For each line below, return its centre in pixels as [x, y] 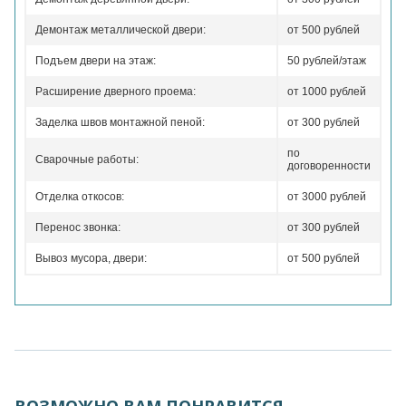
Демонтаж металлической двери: [121, 30]
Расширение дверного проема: [116, 92]
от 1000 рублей [327, 92]
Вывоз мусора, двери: [91, 258]
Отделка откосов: [80, 197]
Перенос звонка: [78, 227]
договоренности [329, 166]
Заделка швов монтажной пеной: [120, 122]
